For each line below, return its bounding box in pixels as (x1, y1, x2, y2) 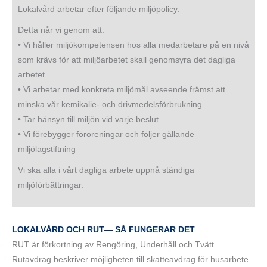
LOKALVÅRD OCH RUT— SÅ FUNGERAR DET (12, 225, 195, 235)
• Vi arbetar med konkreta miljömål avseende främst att (18, 85, 225, 95)
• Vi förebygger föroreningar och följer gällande (18, 130, 194, 139)
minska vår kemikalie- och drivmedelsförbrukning (18, 100, 202, 110)
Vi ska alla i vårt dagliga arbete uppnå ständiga (18, 166, 194, 175)
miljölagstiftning (18, 145, 76, 154)
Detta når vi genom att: (18, 26, 104, 35)
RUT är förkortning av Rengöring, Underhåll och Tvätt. (12, 240, 216, 250)
